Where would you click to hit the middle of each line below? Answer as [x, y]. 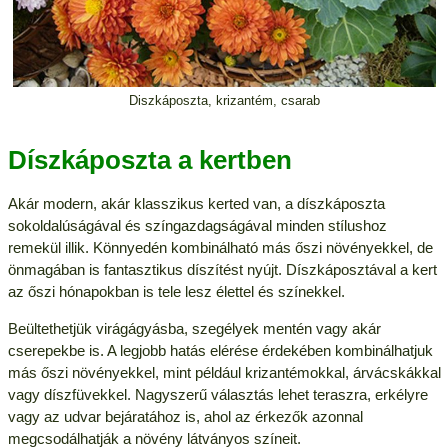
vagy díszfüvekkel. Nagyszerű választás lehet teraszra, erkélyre [217, 394]
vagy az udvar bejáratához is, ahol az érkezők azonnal [185, 416]
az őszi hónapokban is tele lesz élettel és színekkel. [176, 291]
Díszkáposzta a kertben [149, 159]
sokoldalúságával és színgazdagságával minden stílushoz [197, 225]
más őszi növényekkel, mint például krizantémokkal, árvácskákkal [224, 372]
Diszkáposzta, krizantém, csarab [224, 100]
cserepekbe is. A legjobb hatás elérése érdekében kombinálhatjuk [220, 350]
